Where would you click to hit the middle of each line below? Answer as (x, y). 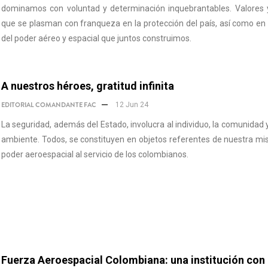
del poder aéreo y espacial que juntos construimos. (96, 38)
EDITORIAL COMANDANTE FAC (49, 105)
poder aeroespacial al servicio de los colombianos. (95, 154)
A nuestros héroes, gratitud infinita (88, 86)
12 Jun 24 (131, 105)
